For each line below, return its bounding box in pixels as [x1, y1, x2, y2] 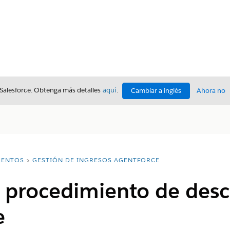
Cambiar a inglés [131, 86, 181, 95]
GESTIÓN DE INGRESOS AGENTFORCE [32, 156, 160, 164]
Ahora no [197, 86, 225, 95]
